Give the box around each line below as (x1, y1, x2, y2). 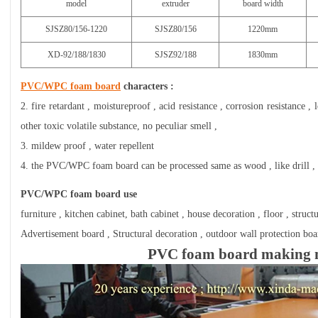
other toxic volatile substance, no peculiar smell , (21, 121, 217, 131)
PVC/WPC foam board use (21, 189, 137, 199)
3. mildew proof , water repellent (21, 141, 154, 151)
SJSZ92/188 (154, 50, 197, 60)
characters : (121, 81, 174, 92)
